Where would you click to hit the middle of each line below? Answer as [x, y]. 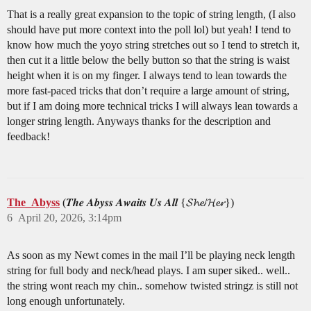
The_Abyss [33, 203]
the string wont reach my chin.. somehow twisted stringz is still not [152, 286]
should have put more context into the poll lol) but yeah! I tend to [149, 30]
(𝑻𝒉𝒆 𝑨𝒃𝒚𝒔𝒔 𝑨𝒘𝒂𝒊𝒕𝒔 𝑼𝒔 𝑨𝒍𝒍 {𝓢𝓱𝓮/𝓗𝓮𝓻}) [148, 203]
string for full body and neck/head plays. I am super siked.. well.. [149, 271]
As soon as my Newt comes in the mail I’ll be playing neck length [151, 255]
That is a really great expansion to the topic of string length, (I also [151, 15]
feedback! [28, 137]
